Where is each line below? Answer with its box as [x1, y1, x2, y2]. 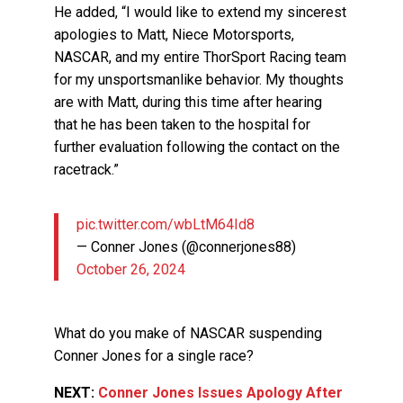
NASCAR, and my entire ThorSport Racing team [54, 49, 347, 67]
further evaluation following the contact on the [54, 139, 341, 157]
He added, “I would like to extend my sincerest [54, 4, 347, 22]
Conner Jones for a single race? [54, 347, 255, 365]
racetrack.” [54, 161, 120, 179]
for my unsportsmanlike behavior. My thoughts [54, 71, 345, 89]
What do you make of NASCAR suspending [54, 325, 323, 343]
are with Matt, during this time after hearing [54, 94, 323, 112]
